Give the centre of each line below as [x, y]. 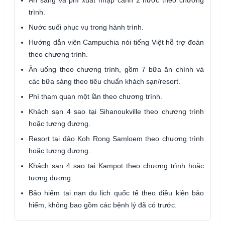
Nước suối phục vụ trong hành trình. [86, 27]
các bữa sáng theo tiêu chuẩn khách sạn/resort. [104, 81]
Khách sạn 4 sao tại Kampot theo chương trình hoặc [116, 165]
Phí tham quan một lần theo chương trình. [95, 96]
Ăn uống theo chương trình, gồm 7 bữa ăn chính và [116, 69]
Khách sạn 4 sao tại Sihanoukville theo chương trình [116, 111]
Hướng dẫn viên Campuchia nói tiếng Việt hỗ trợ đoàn [116, 42]
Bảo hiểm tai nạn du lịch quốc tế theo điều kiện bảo [116, 193]
